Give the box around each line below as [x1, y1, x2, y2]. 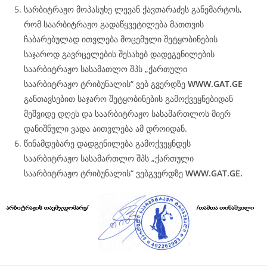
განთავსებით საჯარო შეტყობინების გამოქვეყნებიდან [24, 93, 233, 104]
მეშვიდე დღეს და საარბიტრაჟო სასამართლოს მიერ [24, 108, 231, 119]
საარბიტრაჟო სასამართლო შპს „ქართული [24, 153, 194, 164]
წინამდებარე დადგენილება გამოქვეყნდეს [24, 138, 191, 149]
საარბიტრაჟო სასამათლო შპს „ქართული [24, 63, 187, 74]
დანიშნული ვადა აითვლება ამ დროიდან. [24, 123, 187, 134]
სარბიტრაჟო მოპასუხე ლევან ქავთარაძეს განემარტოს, [24, 4, 241, 15]
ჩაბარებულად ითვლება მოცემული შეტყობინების [24, 33, 218, 45]
